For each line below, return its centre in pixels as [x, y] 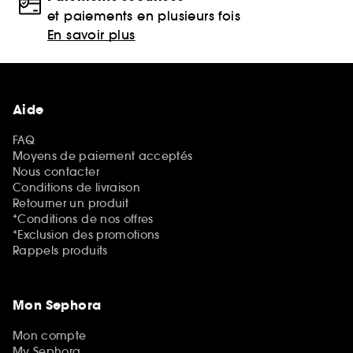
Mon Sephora [57, 305]
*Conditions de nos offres [83, 219]
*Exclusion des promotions [86, 234]
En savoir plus [91, 34]
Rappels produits [60, 250]
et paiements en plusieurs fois [144, 15]
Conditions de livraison [77, 187]
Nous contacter [56, 171]
